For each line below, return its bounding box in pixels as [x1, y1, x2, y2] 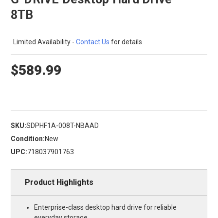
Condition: [10, 135, 45, 143]
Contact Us [75, 38, 109, 46]
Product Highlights [24, 178, 93, 187]
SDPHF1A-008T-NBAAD [26, 122, 99, 130]
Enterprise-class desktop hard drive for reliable [34, 203, 177, 212]
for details [109, 38, 142, 46]
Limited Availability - [13, 38, 76, 46]
